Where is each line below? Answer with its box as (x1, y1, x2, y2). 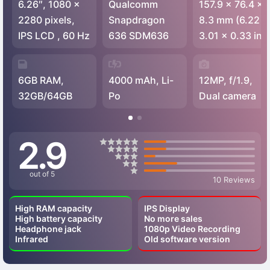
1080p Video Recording (144, 224, 240, 234)
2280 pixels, (18, 14, 75, 27)
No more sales (144, 213, 202, 224)
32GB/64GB (18, 90, 72, 102)
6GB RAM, (18, 74, 64, 87)
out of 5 (30, 169, 55, 178)
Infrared (15, 234, 48, 245)
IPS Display (144, 203, 190, 214)
